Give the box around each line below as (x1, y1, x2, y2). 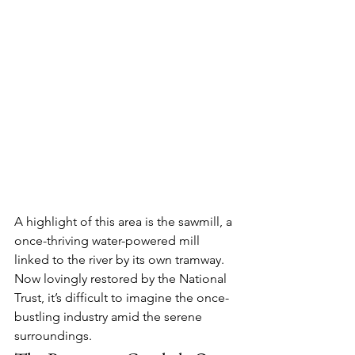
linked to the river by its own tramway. (14, 252, 227, 268)
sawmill (178, 214, 219, 230)
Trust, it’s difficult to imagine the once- (14, 290, 229, 306)
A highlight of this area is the (14, 214, 178, 230)
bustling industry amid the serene (14, 309, 205, 325)
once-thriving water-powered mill (14, 233, 203, 249)
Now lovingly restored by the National (14, 271, 230, 287)
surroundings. (14, 328, 92, 344)
